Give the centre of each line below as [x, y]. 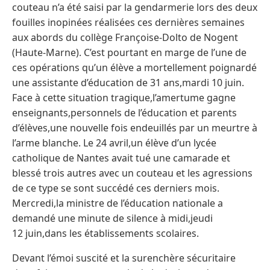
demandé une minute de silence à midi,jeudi [112, 218]
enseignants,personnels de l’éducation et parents [124, 113]
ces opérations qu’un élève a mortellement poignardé [134, 67]
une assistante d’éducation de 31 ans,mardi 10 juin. [128, 83]
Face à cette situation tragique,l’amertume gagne [124, 98]
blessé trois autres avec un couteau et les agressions [132, 173]
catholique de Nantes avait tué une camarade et [121, 158]
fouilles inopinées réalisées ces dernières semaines [128, 22]
